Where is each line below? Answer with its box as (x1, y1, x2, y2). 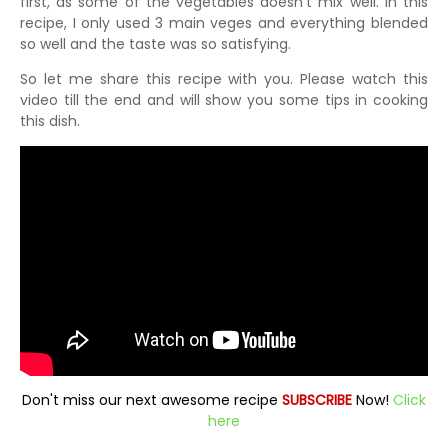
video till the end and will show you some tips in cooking (20, 90, 428, 110)
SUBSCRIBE (282, 389, 356, 410)
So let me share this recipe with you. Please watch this (20, 69, 428, 89)
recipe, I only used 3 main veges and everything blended (20, 13, 428, 33)
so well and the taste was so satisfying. (20, 34, 295, 54)
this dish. (20, 111, 84, 131)
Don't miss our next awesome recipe (22, 389, 282, 410)
